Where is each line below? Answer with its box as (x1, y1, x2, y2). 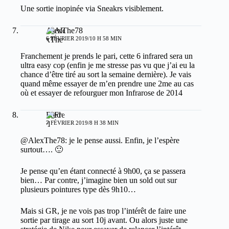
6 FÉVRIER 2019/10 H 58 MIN (46, 35, 122, 41)
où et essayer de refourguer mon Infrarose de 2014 (20, 88, 182, 97)
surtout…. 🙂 (20, 145, 63, 154)
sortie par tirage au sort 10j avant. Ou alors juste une (20, 215, 188, 224)
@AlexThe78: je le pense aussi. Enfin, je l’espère (20, 135, 179, 145)
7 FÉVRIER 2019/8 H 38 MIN (46, 119, 119, 126)
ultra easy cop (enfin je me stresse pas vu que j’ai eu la (20, 60, 195, 70)
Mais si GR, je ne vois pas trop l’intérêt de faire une (20, 206, 186, 215)
